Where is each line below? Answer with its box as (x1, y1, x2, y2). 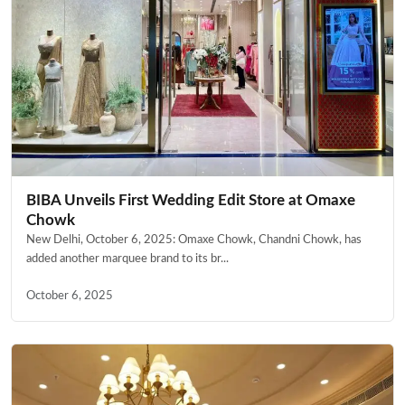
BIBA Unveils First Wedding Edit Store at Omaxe (26, 193, 355, 209)
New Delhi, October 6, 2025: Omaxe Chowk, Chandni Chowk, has (26, 234, 362, 246)
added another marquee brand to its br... (26, 253, 229, 265)
